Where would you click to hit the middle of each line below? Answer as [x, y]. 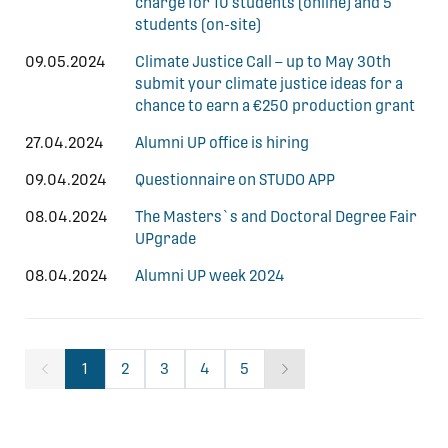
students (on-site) [198, 24]
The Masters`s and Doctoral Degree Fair [276, 217]
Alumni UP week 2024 [210, 276]
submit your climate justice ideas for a [269, 83]
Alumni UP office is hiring [222, 142]
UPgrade [165, 239]
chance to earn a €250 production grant [275, 105]
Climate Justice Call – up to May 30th [263, 61]
